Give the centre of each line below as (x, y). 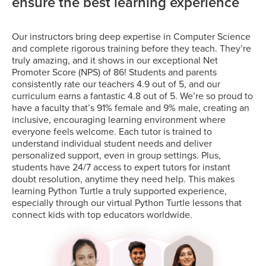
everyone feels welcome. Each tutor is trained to (112, 131)
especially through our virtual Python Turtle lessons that (127, 202)
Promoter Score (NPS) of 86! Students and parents (114, 72)
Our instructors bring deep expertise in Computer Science (131, 36)
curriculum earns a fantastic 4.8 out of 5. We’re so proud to (132, 95)
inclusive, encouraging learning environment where (119, 119)
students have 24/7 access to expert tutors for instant (121, 167)
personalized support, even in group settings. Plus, (116, 155)
